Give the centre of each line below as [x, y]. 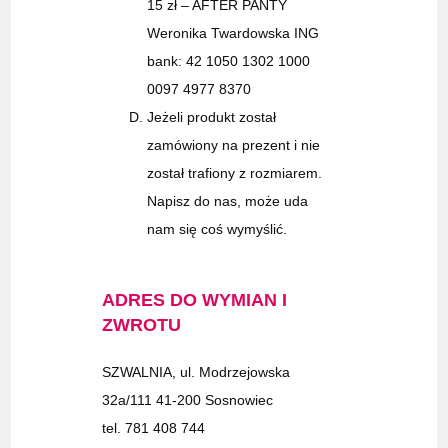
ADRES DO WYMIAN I [195, 300]
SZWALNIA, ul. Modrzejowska [196, 372]
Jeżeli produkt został [212, 117]
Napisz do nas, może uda [228, 201]
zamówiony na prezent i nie [234, 145]
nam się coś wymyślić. [219, 229]
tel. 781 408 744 [154, 428]
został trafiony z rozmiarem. [235, 173]
